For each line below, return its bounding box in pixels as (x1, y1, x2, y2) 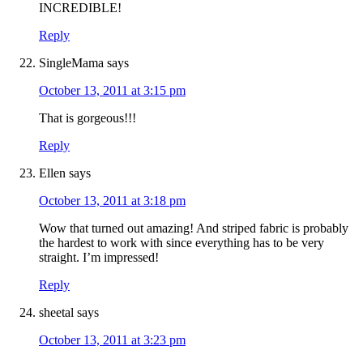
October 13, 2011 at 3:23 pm (39, 333, 186, 348)
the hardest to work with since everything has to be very (39, 236, 324, 250)
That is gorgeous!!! (39, 111, 136, 126)
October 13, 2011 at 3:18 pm (39, 194, 186, 208)
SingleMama (39, 56, 104, 70)
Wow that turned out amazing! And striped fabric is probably (39, 221, 348, 236)
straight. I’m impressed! (39, 250, 159, 265)
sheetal (39, 305, 74, 320)
